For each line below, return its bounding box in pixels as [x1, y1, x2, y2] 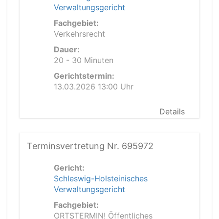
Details [159, 107, 185, 116]
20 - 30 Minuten [54, 55, 113, 65]
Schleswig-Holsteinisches [54, 174, 148, 183]
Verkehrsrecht [54, 29, 105, 39]
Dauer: [54, 44, 80, 54]
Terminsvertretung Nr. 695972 [27, 141, 153, 151]
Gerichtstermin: [54, 71, 114, 81]
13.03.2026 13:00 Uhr [54, 82, 133, 91]
